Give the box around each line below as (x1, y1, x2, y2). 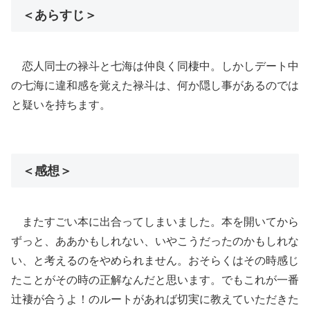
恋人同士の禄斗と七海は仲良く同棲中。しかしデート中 (22, 60, 299, 73)
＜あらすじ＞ (22, 8, 97, 23)
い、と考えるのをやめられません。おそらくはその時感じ (11, 255, 299, 267)
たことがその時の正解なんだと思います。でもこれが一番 (11, 274, 299, 286)
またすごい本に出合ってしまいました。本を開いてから (22, 216, 299, 228)
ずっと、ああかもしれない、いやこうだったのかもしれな (11, 235, 299, 248)
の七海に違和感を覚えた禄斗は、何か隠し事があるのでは (11, 80, 299, 92)
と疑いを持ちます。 (11, 99, 111, 111)
